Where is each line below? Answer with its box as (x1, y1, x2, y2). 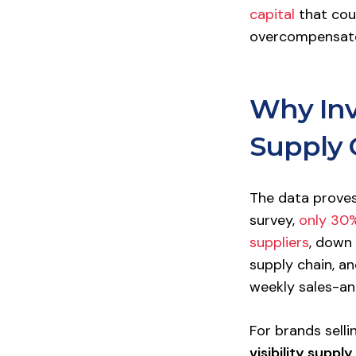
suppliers (249, 233, 309, 252)
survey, (249, 211, 299, 230)
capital (249, 5, 295, 24)
